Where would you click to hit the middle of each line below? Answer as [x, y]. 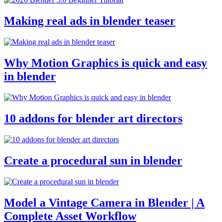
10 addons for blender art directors [93, 118]
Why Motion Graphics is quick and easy [106, 63]
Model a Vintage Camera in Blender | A [104, 202]
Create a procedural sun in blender [93, 160]
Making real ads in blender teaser [90, 21]
